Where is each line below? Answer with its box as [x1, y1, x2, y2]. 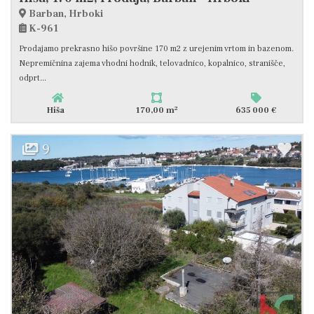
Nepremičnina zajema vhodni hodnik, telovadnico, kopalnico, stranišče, [19, 58, 285, 69]
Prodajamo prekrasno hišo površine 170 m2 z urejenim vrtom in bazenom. [19, 43, 294, 55]
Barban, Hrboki [27, 8, 103, 21]
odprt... [19, 73, 46, 84]
